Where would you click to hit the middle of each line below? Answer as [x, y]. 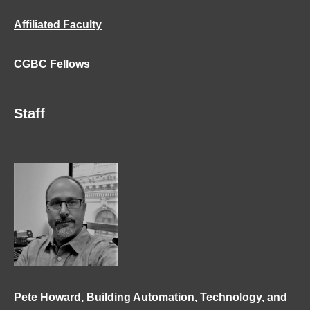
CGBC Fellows [52, 64]
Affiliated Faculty [58, 24]
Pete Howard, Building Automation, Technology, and [151, 297]
